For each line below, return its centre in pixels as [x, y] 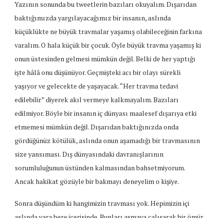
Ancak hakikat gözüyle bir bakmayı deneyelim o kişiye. [97, 182]
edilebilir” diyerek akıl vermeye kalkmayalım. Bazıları [97, 100]
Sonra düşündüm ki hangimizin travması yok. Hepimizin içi [102, 203]
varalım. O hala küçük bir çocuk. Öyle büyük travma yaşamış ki [108, 45]
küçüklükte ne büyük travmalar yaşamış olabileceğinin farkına [108, 32]
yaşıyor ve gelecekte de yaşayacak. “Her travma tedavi [96, 86]
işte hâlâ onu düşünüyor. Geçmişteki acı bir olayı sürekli [98, 73]
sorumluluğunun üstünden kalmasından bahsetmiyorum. [100, 168]
